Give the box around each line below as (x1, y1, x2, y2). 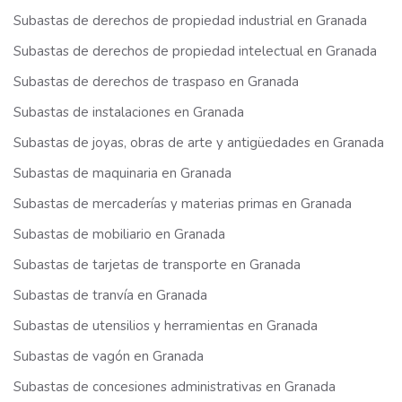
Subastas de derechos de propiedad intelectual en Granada (13, 42, 377, 60)
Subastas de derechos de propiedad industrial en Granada (13, 12, 367, 30)
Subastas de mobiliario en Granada (13, 225, 225, 243)
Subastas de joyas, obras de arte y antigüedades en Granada (13, 134, 384, 152)
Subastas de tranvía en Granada (13, 286, 207, 304)
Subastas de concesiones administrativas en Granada (13, 378, 336, 396)
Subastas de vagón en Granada (13, 347, 204, 365)
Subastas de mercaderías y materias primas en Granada (13, 195, 352, 213)
